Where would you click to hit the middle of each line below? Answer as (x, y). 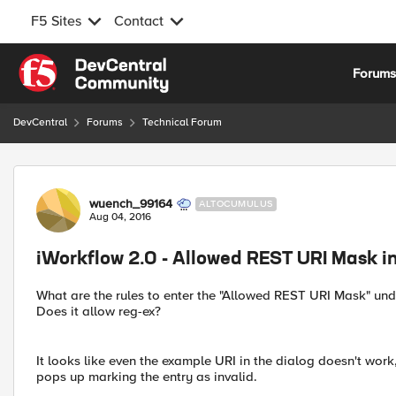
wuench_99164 (131, 204)
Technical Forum (182, 122)
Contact (139, 21)
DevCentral (40, 122)
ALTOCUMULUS (236, 204)
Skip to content (76, 64)
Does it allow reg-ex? (99, 311)
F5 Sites (56, 21)
